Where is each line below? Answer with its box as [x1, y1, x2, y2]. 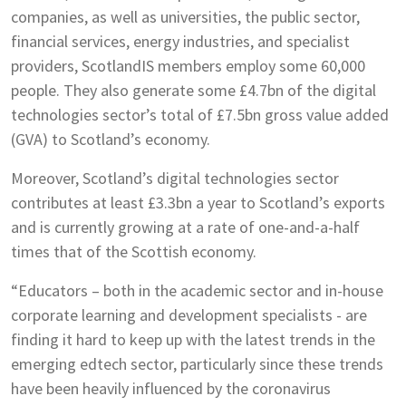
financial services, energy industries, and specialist [11, 31, 350, 52]
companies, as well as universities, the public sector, [11, 6, 360, 27]
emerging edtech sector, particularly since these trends [11, 353, 383, 374]
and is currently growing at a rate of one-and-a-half [11, 217, 360, 237]
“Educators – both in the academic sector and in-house [11, 280, 383, 301]
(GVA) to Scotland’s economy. [11, 129, 210, 150]
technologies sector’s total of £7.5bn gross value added [11, 104, 389, 125]
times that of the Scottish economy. [11, 241, 256, 262]
